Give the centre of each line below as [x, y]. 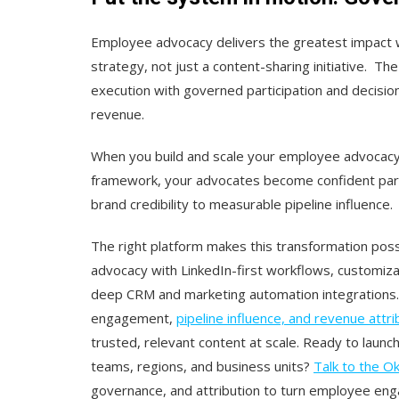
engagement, [134, 318]
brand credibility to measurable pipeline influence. [242, 204]
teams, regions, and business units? [202, 366]
